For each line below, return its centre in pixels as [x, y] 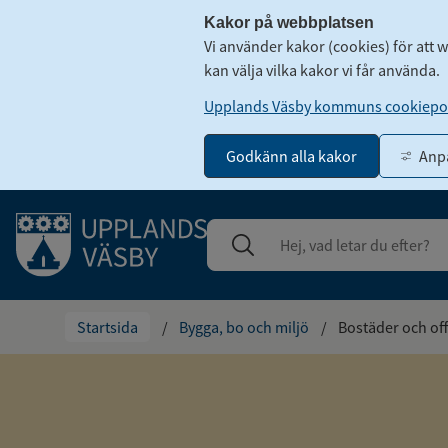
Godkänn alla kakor [291, 156]
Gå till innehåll [68, 210]
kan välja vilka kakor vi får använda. [322, 70]
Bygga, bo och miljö [243, 327]
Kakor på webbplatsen [289, 22]
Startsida [107, 327]
